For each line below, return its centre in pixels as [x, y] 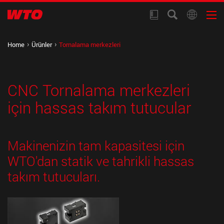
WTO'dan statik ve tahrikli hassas [101, 161]
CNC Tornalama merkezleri [99, 90]
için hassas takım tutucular [99, 107]
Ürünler [42, 45]
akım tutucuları [54, 177]
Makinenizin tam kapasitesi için [96, 146]
